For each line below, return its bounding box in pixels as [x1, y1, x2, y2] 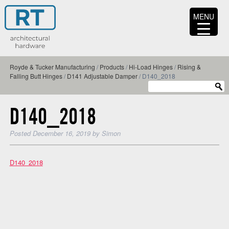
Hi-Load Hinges [128, 62, 173, 72]
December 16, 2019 [32, 128, 90, 138]
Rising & [177, 62, 201, 72]
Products [99, 62, 124, 72]
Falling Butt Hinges [9, 72, 62, 81]
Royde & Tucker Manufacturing [9, 62, 95, 72]
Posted [9, 128, 33, 138]
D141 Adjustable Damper [66, 72, 138, 81]
